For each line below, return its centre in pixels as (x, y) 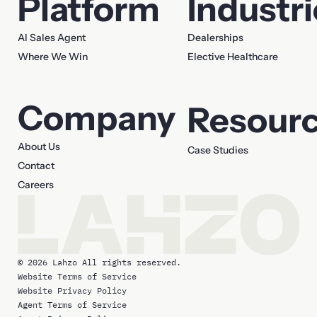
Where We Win (53, 57)
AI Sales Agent (52, 38)
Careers (36, 185)
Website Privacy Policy (73, 290)
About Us (39, 147)
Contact (36, 166)
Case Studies (218, 150)
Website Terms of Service (77, 276)
